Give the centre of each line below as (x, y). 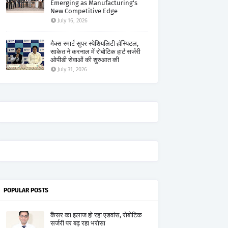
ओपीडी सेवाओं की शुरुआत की (85, 60)
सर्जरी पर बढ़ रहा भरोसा (78, 223)
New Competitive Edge (84, 11)
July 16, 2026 (73, 21)
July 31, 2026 (72, 69)
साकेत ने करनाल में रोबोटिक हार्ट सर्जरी (95, 52)
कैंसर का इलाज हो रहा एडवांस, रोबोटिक (96, 215)
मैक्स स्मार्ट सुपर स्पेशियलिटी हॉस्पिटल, (94, 44)
